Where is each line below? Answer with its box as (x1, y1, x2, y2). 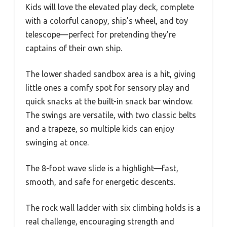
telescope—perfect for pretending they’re (25, 29, 176, 39)
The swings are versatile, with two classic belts (25, 110, 196, 120)
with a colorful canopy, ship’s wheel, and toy (25, 16, 188, 25)
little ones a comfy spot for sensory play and (25, 83, 190, 92)
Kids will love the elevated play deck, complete (25, 2, 194, 12)
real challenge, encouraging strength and (25, 216, 174, 226)
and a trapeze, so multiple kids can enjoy (25, 124, 174, 133)
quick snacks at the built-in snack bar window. (25, 96, 193, 106)
